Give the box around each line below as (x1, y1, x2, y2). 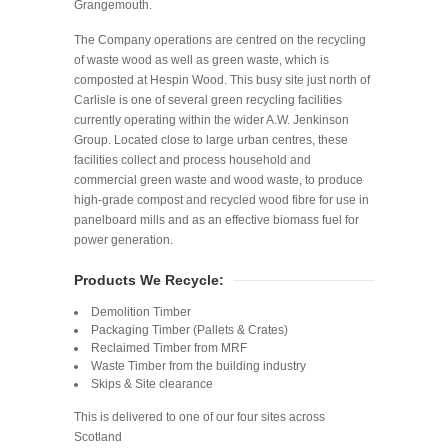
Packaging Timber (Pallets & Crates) (91, 323, 288, 338)
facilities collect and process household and (74, 153, 311, 168)
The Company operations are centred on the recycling (74, 33, 366, 48)
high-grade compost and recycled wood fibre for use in (74, 193, 369, 208)
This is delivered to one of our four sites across (74, 410, 325, 425)
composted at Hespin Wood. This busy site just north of (74, 73, 370, 88)
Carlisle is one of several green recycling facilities (74, 93, 342, 108)
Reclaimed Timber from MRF (91, 341, 247, 356)
